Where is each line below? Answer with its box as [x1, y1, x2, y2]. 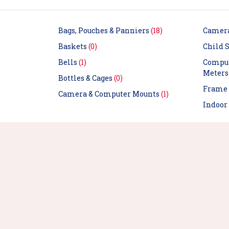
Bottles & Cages [58, 73, 114, 83]
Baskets [58, 41, 88, 52]
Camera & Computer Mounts [58, 89, 161, 99]
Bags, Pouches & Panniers [58, 26, 151, 36]
